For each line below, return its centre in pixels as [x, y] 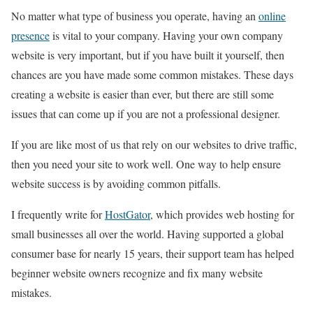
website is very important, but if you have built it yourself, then [148, 54]
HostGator [128, 214]
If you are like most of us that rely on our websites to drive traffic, [154, 144]
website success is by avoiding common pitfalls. [116, 183]
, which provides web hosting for [222, 214]
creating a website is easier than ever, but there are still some [143, 94]
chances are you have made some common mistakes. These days [152, 74]
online [272, 15]
